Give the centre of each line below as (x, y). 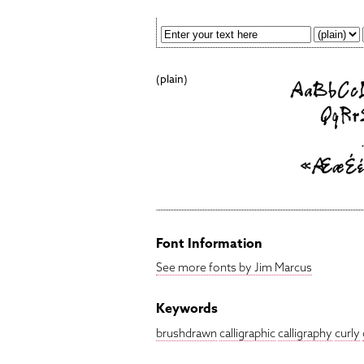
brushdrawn (186, 333)
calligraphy (305, 333)
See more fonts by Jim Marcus (234, 268)
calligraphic (247, 333)
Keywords (187, 309)
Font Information (209, 243)
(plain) (172, 79)
